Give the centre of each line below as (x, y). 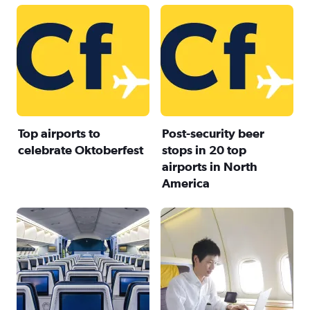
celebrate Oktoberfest (81, 149)
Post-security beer (213, 133)
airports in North (209, 166)
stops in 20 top (204, 149)
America (185, 183)
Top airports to (59, 133)
